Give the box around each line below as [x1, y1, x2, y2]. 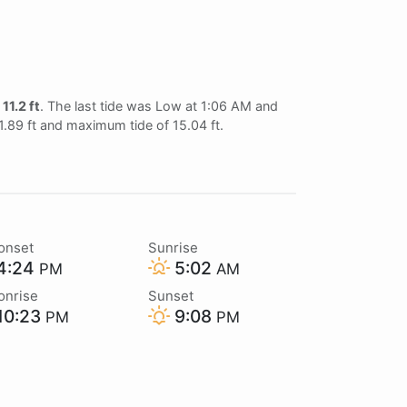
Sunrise [147, 238, 198, 256]
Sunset [147, 286, 194, 304]
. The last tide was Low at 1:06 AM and [40, 97, 278, 114]
